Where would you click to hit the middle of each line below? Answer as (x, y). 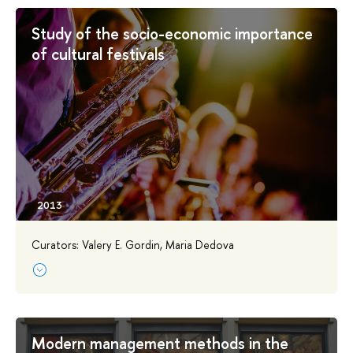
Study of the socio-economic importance (172, 33)
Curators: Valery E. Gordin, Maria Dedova (133, 244)
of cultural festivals (98, 54)
